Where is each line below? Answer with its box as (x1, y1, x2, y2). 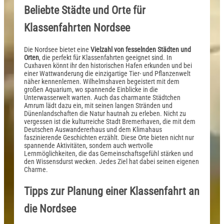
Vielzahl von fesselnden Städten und (90, 45, 191, 54)
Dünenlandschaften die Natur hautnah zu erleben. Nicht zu (24, 109, 186, 118)
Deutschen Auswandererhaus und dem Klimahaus (24, 125, 162, 134)
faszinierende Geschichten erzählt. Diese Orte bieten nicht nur (24, 133, 194, 142)
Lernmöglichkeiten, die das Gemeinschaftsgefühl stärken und (24, 149, 193, 158)
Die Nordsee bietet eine (24, 45, 90, 54)
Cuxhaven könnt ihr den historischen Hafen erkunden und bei (24, 61, 192, 70)
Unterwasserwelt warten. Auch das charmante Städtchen (24, 93, 180, 102)
